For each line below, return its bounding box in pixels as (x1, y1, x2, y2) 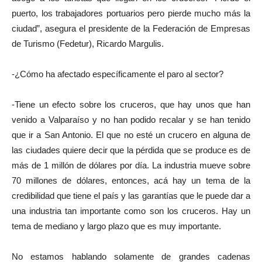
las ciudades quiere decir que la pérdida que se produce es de (12, 144, 250, 155)
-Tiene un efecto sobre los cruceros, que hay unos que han (12, 99, 250, 109)
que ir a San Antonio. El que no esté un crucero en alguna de (12, 129, 250, 140)
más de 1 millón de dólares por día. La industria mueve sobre (12, 160, 250, 170)
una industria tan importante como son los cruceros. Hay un (12, 205, 250, 216)
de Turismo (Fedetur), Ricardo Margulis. (12, 38, 164, 49)
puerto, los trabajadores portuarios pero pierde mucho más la (12, 8, 250, 18)
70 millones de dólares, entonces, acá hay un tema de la (12, 175, 250, 185)
